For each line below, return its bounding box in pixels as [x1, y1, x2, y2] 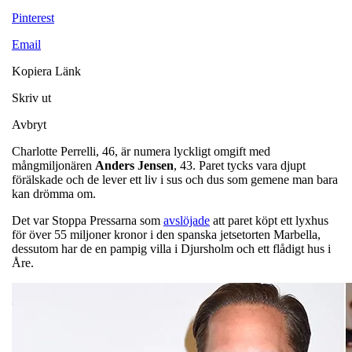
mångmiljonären [12, 158, 95, 172]
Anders [95, 158, 134, 172]
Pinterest [12, 10, 54, 24]
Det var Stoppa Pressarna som [12, 213, 163, 227]
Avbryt [12, 117, 46, 131]
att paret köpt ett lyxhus [210, 213, 328, 227]
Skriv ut [12, 90, 51, 104]
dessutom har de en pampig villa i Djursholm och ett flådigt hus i [12, 241, 331, 255]
